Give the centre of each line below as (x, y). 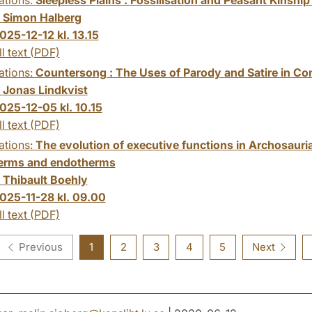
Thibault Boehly (45, 179)
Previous (41, 247)
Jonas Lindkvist (45, 89)
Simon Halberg (42, 17)
